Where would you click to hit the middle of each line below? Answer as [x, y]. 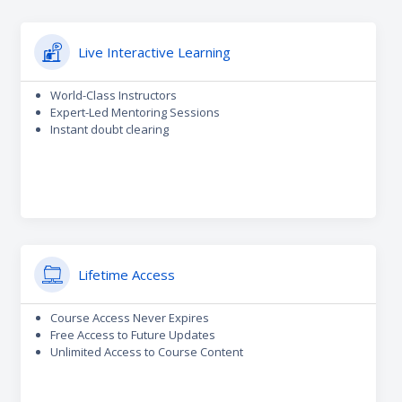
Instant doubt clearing [110, 129]
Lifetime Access [127, 274]
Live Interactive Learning [155, 52]
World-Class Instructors [114, 95]
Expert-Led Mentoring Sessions [135, 112]
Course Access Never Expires [130, 317]
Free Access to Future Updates [133, 334]
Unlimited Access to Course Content [147, 351]
